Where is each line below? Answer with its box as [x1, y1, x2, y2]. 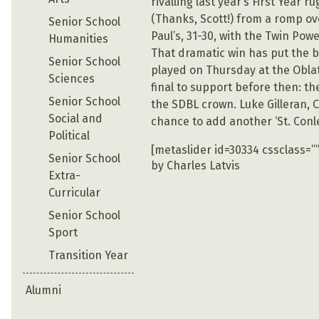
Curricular [48, 185, 100, 199]
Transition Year [48, 248, 128, 262]
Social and [48, 111, 103, 125]
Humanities [48, 31, 108, 46]
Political [48, 128, 90, 142]
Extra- [48, 168, 80, 182]
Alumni [26, 283, 61, 297]
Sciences [48, 71, 95, 85]
